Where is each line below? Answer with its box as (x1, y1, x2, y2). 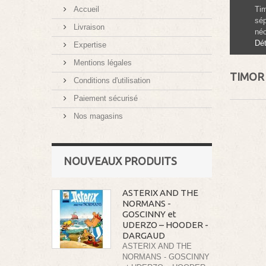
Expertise (71, 40, 106, 50)
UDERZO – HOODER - (122, 220, 208, 230)
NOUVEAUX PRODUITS (64, 155, 177, 167)
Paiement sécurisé (71, 94, 138, 103)
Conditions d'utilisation (71, 76, 150, 85)
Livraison (71, 23, 104, 32)
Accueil (71, 5, 99, 14)
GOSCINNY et (122, 209, 176, 220)
